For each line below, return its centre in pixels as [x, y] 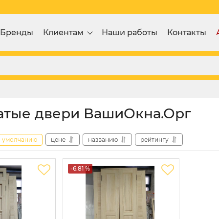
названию [103, 139]
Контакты [187, 32]
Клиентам [63, 32]
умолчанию [20, 139]
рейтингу [154, 139]
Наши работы [130, 32]
